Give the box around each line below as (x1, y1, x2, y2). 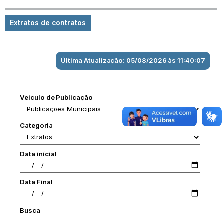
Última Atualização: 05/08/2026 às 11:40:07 (61, 56, 205, 64)
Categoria (20, 121, 53, 129)
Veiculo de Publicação (20, 93, 93, 101)
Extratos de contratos (10, 18, 86, 27)
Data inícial (20, 150, 56, 158)
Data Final (20, 178, 53, 186)
